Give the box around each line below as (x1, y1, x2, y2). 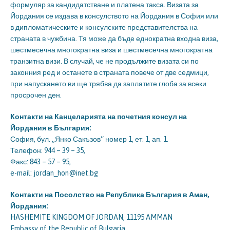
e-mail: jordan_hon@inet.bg (10, 169, 98, 178)
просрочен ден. (10, 91, 62, 100)
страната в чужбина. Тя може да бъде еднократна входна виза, (10, 34, 218, 43)
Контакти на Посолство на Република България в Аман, (10, 190, 209, 199)
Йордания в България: (10, 124, 91, 132)
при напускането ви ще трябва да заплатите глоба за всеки (10, 80, 206, 88)
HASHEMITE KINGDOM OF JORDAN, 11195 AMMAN (10, 213, 172, 222)
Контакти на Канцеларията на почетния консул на (10, 112, 187, 121)
